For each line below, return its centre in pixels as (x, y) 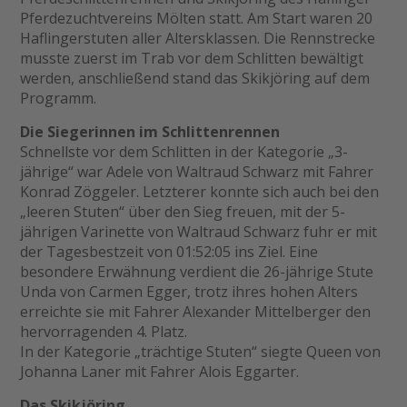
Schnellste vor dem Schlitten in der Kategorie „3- (184, 152)
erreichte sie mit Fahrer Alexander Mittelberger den (196, 312)
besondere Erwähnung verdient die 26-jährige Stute (197, 272)
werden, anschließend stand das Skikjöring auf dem (195, 79)
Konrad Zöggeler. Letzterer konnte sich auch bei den (200, 192)
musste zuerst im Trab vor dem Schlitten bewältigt (192, 59)
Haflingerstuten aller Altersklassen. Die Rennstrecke (198, 39)
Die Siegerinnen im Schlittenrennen (150, 132)
